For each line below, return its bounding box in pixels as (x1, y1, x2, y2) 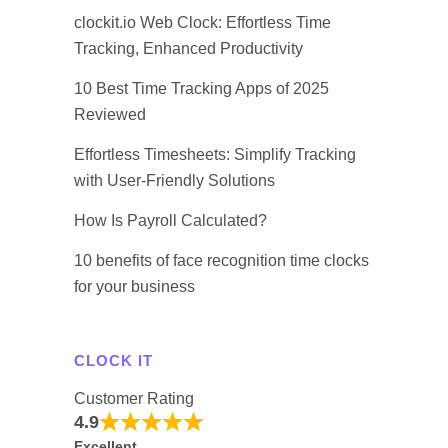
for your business (74, 277, 195, 295)
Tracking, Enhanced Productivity (74, 39, 303, 57)
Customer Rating (74, 389, 194, 407)
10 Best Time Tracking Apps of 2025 (74, 79, 329, 97)
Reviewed (74, 105, 146, 123)
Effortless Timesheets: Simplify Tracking (74, 145, 356, 163)
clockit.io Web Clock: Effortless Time (74, 13, 331, 31)
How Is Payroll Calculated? (74, 211, 267, 229)
